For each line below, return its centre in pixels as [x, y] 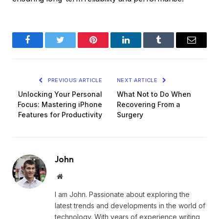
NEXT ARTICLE [138, 80]
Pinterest [108, 47]
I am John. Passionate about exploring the [122, 195]
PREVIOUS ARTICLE [74, 80]
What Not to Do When [154, 94]
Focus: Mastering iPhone [60, 105]
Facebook [44, 47]
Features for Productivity [60, 115]
